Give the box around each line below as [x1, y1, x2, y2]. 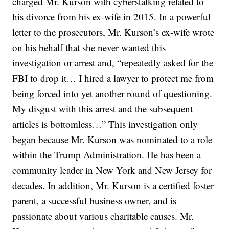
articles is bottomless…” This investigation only [12, 118, 198, 131]
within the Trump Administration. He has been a [12, 148, 201, 162]
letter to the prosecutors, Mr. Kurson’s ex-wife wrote [12, 26, 215, 39]
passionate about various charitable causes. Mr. [12, 210, 194, 223]
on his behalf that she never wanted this [12, 41, 166, 54]
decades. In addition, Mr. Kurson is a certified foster [12, 179, 214, 192]
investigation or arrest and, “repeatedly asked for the [12, 56, 214, 70]
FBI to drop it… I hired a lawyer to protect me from [12, 72, 214, 85]
